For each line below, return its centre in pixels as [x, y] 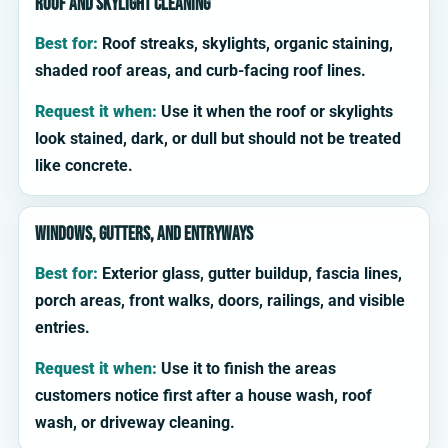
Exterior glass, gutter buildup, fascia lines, [250, 274]
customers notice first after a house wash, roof [203, 396]
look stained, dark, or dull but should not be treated [218, 139]
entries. [62, 328]
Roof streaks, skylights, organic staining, [245, 44]
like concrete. [84, 166]
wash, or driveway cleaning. [135, 423]
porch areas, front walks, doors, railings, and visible [220, 301]
